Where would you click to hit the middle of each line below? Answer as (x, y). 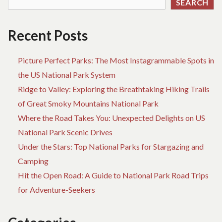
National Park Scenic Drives (65, 132)
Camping (33, 161)
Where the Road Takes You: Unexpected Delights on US (111, 118)
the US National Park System (67, 75)
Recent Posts (48, 36)
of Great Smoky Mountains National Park (88, 104)
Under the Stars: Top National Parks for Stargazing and (111, 147)
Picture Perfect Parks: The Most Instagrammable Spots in (116, 60)
